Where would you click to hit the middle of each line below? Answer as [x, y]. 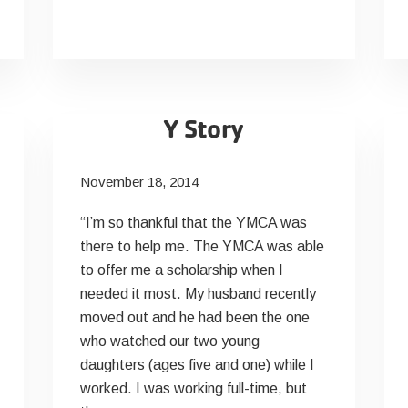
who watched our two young [170, 341]
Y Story [204, 129]
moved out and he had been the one [195, 317]
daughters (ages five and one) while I [198, 365]
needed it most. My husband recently [199, 294]
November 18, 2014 [140, 182]
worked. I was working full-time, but [194, 388]
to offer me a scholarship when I [182, 270]
